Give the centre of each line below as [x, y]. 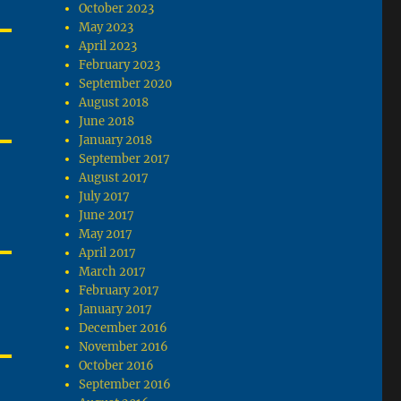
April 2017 [108, 253]
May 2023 [107, 28]
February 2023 [120, 65]
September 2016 [125, 385]
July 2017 [105, 197]
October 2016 [117, 366]
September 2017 [125, 159]
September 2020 [126, 84]
